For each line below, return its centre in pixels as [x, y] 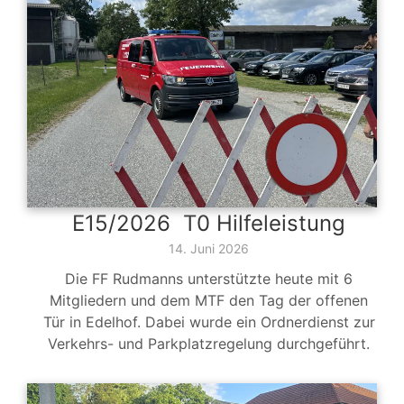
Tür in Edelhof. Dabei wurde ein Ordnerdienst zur [209, 322]
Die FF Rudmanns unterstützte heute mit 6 [209, 279]
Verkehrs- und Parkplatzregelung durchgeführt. [209, 344]
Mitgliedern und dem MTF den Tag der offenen [209, 301]
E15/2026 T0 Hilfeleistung [209, 224]
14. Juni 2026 [209, 249]
